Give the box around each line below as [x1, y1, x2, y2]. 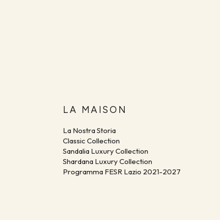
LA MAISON [63, 104, 127, 116]
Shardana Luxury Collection [63, 157, 152, 166]
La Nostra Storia [63, 126, 116, 136]
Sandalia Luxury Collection [63, 146, 148, 156]
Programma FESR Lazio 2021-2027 [63, 167, 181, 177]
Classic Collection [63, 136, 120, 146]
